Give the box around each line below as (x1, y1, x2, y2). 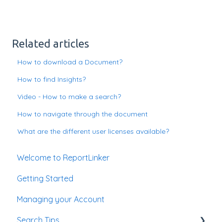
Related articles (12, 37, 89, 50)
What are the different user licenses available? (17, 127, 169, 136)
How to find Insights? (17, 75, 86, 84)
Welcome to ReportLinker (17, 153, 110, 163)
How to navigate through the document (17, 110, 148, 118)
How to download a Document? (17, 57, 123, 66)
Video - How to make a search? (17, 92, 121, 101)
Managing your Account (17, 194, 105, 205)
